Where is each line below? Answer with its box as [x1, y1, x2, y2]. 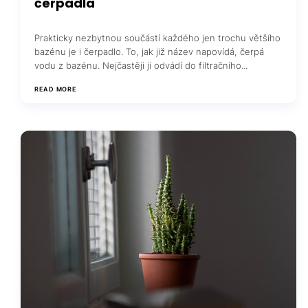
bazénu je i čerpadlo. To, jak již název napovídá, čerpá [34, 45, 264, 57]
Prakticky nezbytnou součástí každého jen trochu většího [34, 32, 280, 43]
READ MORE [34, 85, 77, 93]
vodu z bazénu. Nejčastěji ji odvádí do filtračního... [34, 59, 247, 71]
